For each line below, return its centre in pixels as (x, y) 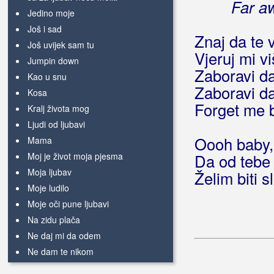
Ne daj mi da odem (64, 235)
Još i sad (45, 29)
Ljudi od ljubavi (56, 124)
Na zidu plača (54, 220)
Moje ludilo (48, 188)
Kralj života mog (58, 108)
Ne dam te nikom (61, 251)
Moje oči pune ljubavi (68, 204)
